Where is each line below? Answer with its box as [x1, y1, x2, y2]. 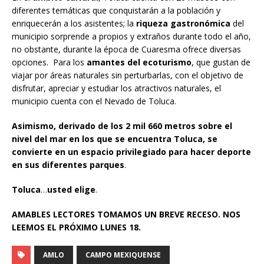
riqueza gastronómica [136, 18, 230, 29]
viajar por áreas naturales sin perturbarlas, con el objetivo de [12, 70, 243, 81]
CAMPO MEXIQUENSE [85, 250, 161, 260]
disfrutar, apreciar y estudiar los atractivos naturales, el [12, 82, 221, 94]
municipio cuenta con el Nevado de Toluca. [12, 95, 176, 107]
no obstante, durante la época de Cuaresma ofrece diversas [12, 44, 241, 55]
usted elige [47, 184, 95, 196]
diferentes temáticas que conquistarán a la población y [12, 5, 220, 16]
